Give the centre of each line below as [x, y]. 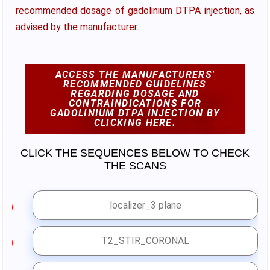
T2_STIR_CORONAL [146, 240]
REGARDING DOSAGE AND [135, 93]
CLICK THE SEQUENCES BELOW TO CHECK [135, 153]
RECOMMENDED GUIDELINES [135, 84]
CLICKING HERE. [135, 122]
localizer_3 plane [145, 205]
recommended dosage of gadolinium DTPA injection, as [135, 11]
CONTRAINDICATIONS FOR [135, 103]
